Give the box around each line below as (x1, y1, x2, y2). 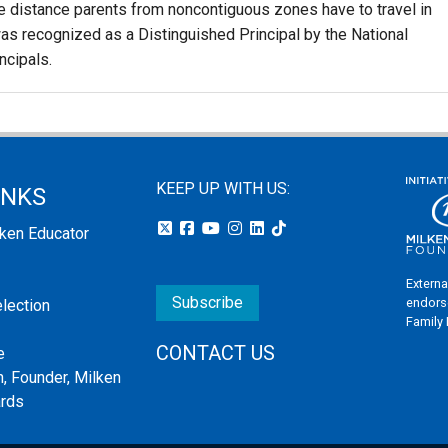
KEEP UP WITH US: (155, 179, 290, 199)
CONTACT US (155, 340, 275, 365)
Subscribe (171, 293, 243, 313)
